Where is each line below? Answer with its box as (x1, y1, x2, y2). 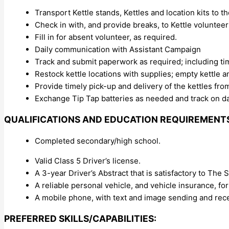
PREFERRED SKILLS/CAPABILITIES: (4, 213, 156, 224)
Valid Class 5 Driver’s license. (35, 155, 141, 166)
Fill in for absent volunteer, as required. (35, 32, 177, 42)
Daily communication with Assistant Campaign (35, 44, 201, 54)
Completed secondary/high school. (35, 135, 161, 146)
